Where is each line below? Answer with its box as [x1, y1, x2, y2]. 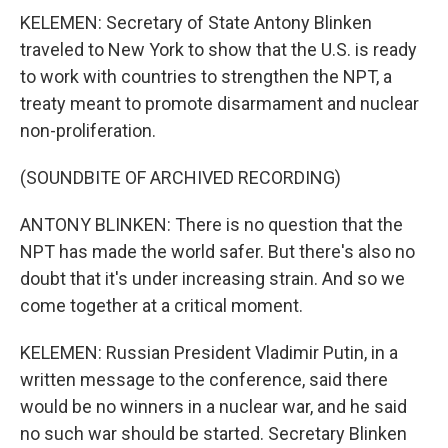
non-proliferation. [20, 120, 156, 141]
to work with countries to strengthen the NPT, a [20, 66, 392, 87]
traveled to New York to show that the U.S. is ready [20, 39, 417, 60]
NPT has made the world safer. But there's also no [20, 241, 415, 262]
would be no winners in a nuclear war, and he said [20, 396, 407, 417]
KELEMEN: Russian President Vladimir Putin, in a [20, 342, 398, 363]
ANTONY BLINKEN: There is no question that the [20, 214, 403, 235]
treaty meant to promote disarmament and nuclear [20, 93, 419, 114]
